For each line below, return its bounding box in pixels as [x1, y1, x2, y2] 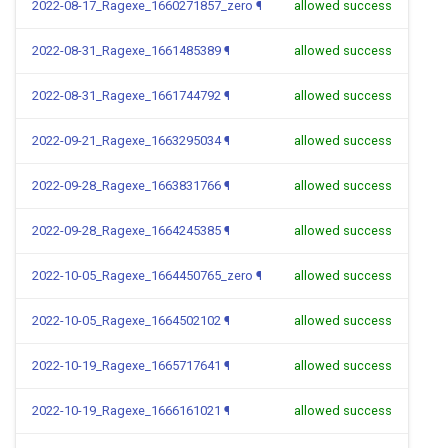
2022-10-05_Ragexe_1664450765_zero [32, 268, 253, 283]
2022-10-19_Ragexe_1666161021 [32, 403, 221, 418]
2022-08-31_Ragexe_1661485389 [32, 43, 221, 58]
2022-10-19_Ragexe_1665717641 [32, 358, 221, 373]
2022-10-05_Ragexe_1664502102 [32, 313, 221, 328]
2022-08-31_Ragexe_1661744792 [32, 88, 221, 103]
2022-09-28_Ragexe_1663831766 [32, 178, 221, 193]
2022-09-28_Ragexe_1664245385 [32, 223, 221, 238]
